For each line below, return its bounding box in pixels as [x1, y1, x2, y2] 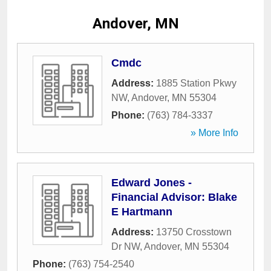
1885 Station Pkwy [156, 78, 237, 88]
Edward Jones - [111, 177, 192, 189]
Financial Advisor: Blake [111, 191, 237, 203]
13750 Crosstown [156, 227, 232, 237]
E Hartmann [111, 206, 172, 218]
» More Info [191, 128, 238, 138]
